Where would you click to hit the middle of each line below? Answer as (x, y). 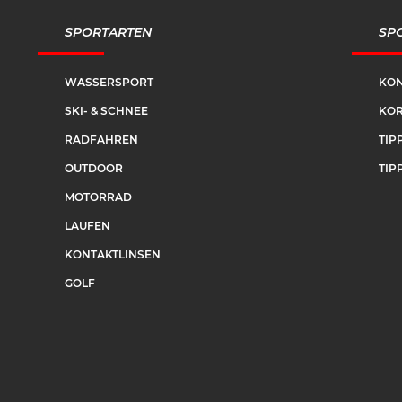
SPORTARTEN (108, 32)
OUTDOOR (94, 168)
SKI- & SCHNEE (106, 110)
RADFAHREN (101, 139)
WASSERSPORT (109, 82)
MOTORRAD (98, 197)
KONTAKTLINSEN (113, 254)
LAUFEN (87, 225)
